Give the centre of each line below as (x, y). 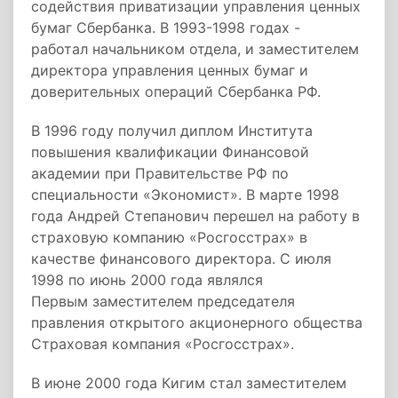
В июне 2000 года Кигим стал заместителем (189, 383)
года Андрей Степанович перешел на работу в (195, 216)
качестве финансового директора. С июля (181, 259)
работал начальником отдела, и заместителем (195, 49)
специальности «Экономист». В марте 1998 (185, 195)
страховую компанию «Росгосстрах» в (169, 237)
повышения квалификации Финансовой (170, 152)
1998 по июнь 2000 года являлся (147, 280)
